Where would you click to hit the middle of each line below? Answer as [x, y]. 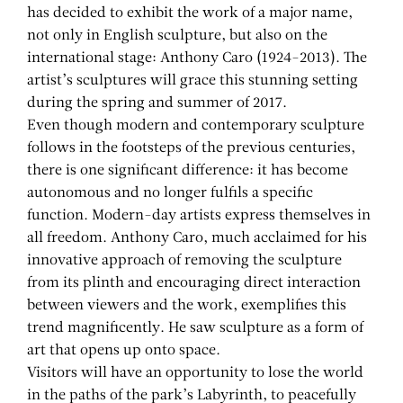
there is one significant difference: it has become [188, 171]
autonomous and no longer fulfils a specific [170, 194]
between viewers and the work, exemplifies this [187, 306]
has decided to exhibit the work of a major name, [190, 14]
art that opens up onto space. [124, 351]
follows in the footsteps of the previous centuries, [191, 149]
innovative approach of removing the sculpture [184, 261]
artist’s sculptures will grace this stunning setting [193, 81]
